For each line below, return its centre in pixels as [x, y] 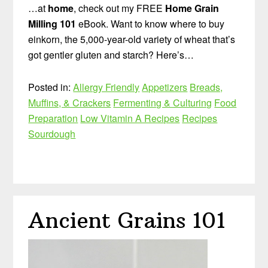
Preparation [53, 118]
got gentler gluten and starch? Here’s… [111, 54]
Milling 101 [52, 23]
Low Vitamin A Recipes [130, 118]
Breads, [206, 87]
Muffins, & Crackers [70, 102]
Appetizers [165, 87]
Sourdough [52, 133]
